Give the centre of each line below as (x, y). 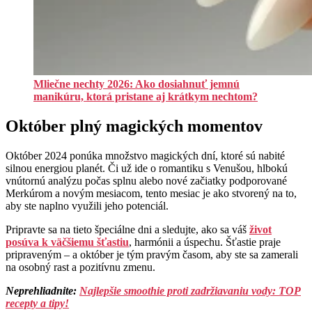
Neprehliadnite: (42, 291)
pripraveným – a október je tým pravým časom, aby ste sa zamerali (152, 255)
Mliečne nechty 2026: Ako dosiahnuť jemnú (136, 84)
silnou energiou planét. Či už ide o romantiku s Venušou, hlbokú (147, 169)
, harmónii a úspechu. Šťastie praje (205, 242)
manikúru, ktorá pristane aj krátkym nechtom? (146, 97)
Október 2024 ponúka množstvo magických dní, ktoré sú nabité (145, 156)
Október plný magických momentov (134, 126)
